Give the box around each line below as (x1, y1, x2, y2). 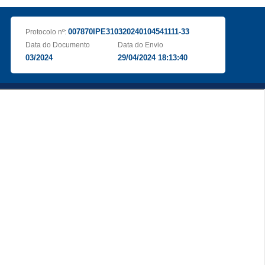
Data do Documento (25, 41, 90, 49)
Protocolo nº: (25, 28, 68, 36)
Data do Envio (118, 41, 164, 49)
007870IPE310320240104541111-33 (67, 27, 189, 36)
